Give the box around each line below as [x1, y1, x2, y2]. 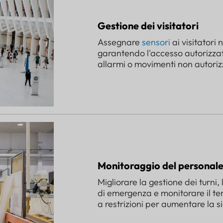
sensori [142, 36, 170, 48]
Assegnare [98, 36, 142, 48]
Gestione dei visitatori [98, 19, 199, 32]
